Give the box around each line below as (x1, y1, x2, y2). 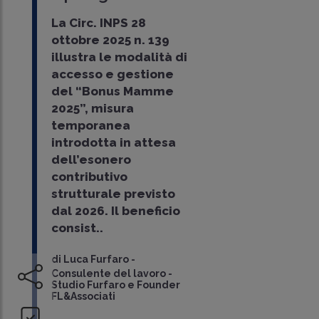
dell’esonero (51, 152, 131, 167)
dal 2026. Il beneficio (51, 204, 180, 219)
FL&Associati (51, 291, 115, 303)
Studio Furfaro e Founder (51, 279, 180, 291)
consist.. (51, 221, 103, 236)
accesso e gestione (51, 67, 174, 82)
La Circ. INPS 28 (51, 16, 146, 31)
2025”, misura (51, 101, 134, 116)
